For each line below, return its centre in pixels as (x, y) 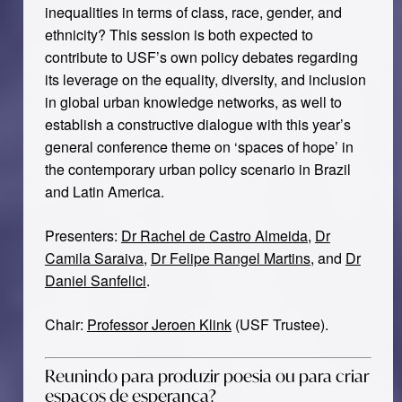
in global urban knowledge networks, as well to (193, 102)
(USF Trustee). (280, 324)
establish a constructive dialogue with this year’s (197, 124)
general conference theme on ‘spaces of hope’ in (199, 147)
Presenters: (83, 236)
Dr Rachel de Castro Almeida (214, 236)
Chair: (66, 324)
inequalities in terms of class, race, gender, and (193, 12)
